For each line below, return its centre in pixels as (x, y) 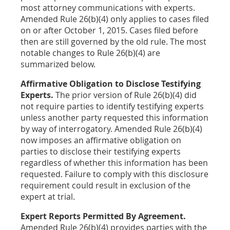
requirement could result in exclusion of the (106, 185)
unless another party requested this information (114, 117)
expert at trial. (48, 196)
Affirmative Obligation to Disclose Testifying (111, 83)
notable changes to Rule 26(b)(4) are (90, 53)
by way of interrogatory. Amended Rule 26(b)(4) (111, 129)
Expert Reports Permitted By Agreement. (103, 216)
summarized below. (58, 64)
